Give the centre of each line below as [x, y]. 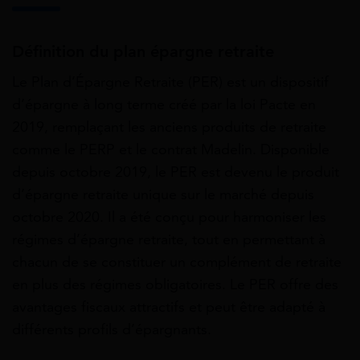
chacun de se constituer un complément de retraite [177, 262]
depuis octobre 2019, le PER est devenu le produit [176, 172]
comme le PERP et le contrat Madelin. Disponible [171, 149]
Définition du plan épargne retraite [143, 51]
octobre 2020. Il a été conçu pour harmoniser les [169, 217]
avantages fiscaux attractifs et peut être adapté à [169, 307]
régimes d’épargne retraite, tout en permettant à [169, 239]
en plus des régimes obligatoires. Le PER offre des [175, 284]
